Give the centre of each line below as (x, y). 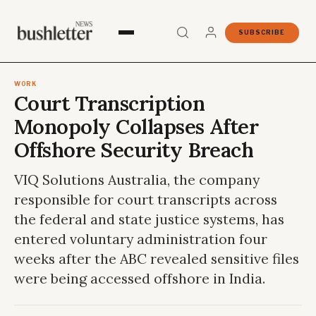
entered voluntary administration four (141, 239)
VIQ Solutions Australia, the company (137, 180)
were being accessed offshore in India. (140, 278)
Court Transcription (109, 103)
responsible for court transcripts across (146, 199)
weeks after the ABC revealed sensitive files (157, 259)
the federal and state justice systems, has (149, 219)
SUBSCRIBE (262, 32)
